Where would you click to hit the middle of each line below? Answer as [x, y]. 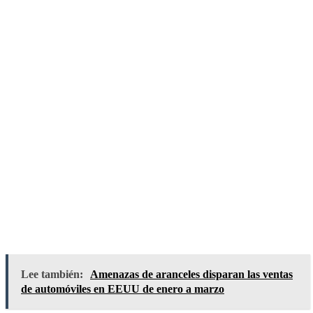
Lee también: [52, 274]
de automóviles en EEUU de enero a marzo [123, 289]
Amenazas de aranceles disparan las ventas [191, 274]
